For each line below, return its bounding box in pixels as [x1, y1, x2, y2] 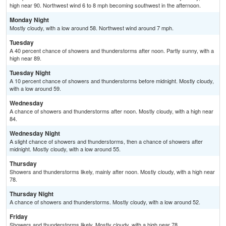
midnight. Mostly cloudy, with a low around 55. [10, 145, 121, 153]
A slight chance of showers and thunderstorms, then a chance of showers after [10, 137, 203, 146]
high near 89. [10, 54, 41, 63]
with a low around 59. [10, 84, 61, 93]
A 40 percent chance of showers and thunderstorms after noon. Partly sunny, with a [10, 46, 214, 55]
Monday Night [10, 15, 49, 25]
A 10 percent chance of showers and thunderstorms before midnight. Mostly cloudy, [10, 77, 214, 85]
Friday [10, 212, 28, 221]
